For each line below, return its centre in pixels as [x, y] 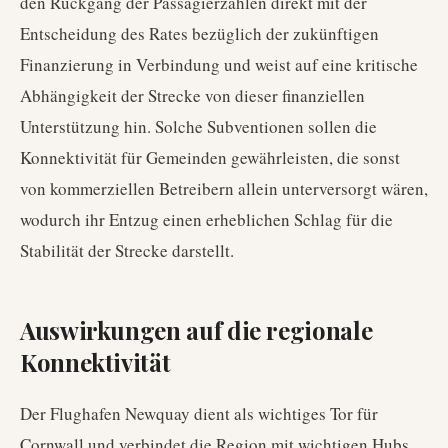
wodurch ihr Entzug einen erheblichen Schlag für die [206, 219]
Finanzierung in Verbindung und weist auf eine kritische [219, 64]
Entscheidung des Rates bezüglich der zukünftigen [199, 33]
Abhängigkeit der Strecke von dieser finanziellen [192, 95]
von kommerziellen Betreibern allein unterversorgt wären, [224, 188]
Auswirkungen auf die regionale [196, 330]
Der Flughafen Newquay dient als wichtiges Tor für [199, 413]
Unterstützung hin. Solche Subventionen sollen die [198, 126]
